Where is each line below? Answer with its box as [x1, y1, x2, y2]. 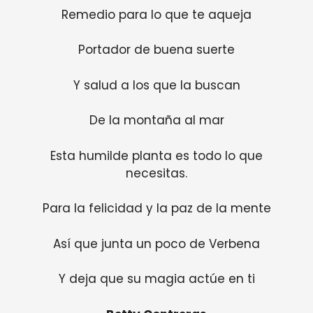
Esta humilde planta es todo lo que [50, 147, 263, 164]
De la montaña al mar [89, 112, 224, 129]
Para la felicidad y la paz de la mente [42, 200, 271, 217]
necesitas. [126, 164, 187, 182]
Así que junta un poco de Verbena [53, 235, 260, 252]
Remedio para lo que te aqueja [61, 6, 252, 23]
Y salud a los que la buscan [73, 76, 240, 94]
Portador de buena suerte [78, 41, 235, 59]
